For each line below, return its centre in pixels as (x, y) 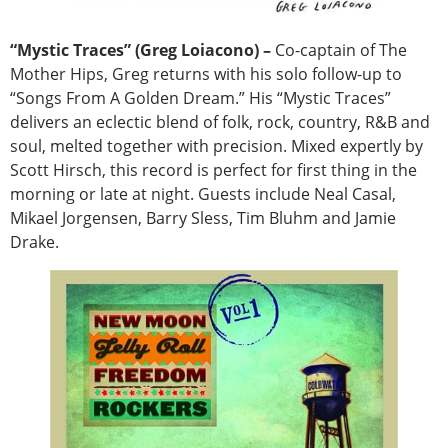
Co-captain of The (339, 50)
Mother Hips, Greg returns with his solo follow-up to (206, 74)
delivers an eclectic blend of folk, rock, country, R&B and (220, 122)
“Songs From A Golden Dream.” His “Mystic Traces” (200, 98)
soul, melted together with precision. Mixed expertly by (216, 146)
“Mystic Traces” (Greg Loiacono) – (140, 50)
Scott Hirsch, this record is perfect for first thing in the (213, 170)
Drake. (34, 242)
